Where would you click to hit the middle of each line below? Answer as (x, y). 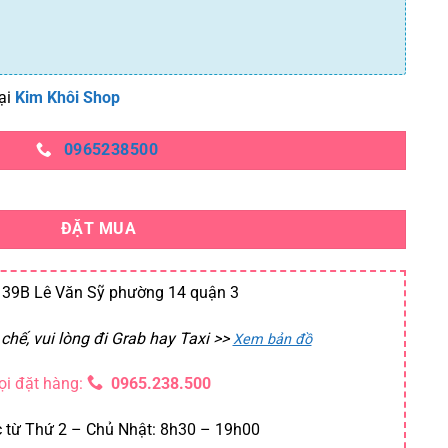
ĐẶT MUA (98, 228)
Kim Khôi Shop (67, 98)
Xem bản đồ (272, 339)
